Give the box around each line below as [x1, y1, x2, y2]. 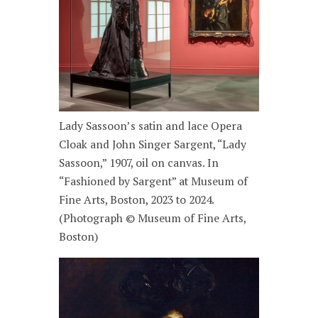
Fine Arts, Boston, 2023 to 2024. [59, 192, 214, 207]
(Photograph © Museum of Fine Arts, [59, 211, 246, 226]
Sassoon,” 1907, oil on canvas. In [59, 155, 219, 170]
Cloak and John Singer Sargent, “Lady [59, 137, 247, 152]
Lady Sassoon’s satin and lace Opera [59, 119, 243, 133]
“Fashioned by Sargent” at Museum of [59, 174, 248, 189]
